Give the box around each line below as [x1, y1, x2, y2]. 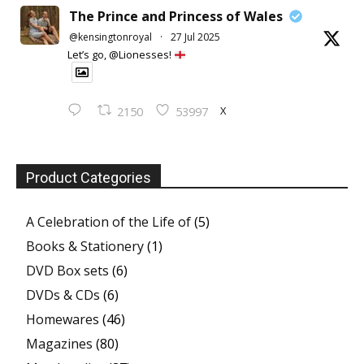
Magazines [26, 335, 93, 353]
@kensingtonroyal [69, 30, 152, 45]
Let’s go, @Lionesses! [67, 47, 174, 63]
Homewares [26, 310, 99, 329]
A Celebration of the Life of [26, 213, 191, 232]
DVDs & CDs [26, 286, 100, 305]
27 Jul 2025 [171, 30, 220, 45]
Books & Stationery [26, 237, 144, 256]
